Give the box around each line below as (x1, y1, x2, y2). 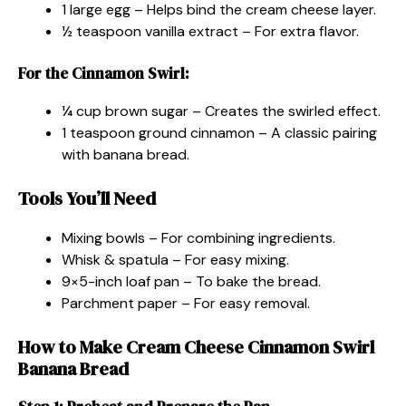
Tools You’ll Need (18, 185, 156, 211)
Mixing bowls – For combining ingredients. (62, 227, 335, 247)
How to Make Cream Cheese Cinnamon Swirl (18, 333, 374, 360)
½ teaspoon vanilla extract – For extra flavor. (62, 21, 359, 41)
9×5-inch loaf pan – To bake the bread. (62, 271, 321, 291)
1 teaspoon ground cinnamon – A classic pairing (62, 122, 377, 142)
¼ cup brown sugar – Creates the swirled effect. (62, 101, 381, 121)
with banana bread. (62, 144, 189, 164)
